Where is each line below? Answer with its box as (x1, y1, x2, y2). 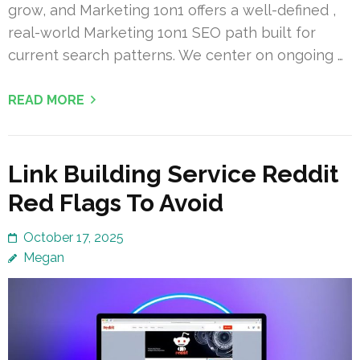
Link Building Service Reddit (8, 159, 338, 188)
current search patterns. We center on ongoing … (8, 46, 343, 63)
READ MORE (8, 92, 84, 108)
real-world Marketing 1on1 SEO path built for (8, 23, 316, 41)
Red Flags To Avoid (8, 188, 223, 217)
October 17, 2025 (23, 229, 124, 245)
